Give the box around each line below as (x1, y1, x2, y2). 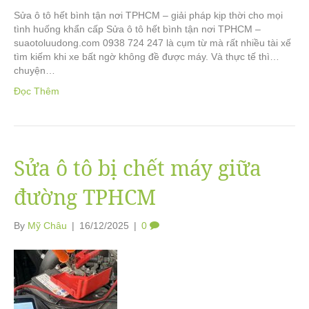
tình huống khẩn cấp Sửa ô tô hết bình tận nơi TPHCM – (14, 23, 261, 34)
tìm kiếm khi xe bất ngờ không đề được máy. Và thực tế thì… (14, 51, 279, 62)
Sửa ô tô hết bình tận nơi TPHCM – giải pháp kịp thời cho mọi (14, 10, 283, 21)
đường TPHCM (14, 183, 156, 211)
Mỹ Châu (28, 220, 67, 231)
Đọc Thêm (14, 86, 59, 97)
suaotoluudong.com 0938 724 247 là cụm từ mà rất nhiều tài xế (14, 37, 291, 48)
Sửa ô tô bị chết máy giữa (14, 154, 261, 182)
